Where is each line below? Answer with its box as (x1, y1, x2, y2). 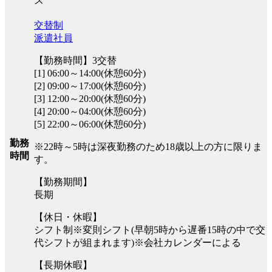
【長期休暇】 (34, 259, 92, 270)
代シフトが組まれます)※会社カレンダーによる (34, 237, 241, 248)
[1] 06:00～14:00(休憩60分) (34, 67, 146, 78)
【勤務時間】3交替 (34, 55, 117, 66)
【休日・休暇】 (34, 211, 102, 222)
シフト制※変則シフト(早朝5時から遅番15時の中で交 (34, 224, 265, 235)
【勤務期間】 (34, 176, 92, 187)
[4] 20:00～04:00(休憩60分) (34, 106, 146, 117)
